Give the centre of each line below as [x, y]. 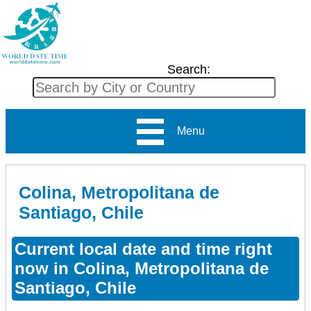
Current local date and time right [143, 249]
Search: [188, 69]
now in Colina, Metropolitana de [142, 268]
